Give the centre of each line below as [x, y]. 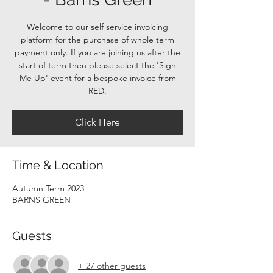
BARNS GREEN [41, 200]
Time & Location [58, 165]
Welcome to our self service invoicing [97, 27]
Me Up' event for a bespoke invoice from [97, 78]
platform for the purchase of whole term [97, 40]
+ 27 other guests [112, 265]
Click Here [97, 122]
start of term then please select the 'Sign [97, 65]
